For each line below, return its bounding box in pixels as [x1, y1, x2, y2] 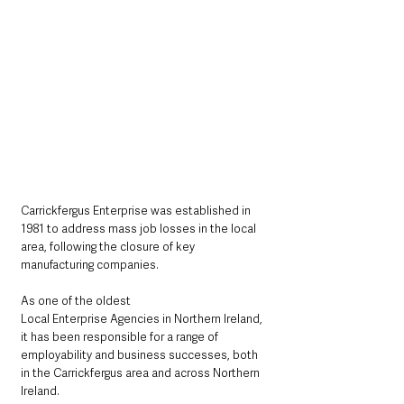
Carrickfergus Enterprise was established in [21, 202, 253, 218]
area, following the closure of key [21, 238, 197, 254]
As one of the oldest [21, 292, 133, 308]
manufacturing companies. [21, 256, 159, 272]
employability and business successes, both [21, 346, 261, 363]
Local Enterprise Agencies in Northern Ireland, [21, 310, 265, 326]
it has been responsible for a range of [21, 328, 221, 344]
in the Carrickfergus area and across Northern [21, 364, 262, 381]
